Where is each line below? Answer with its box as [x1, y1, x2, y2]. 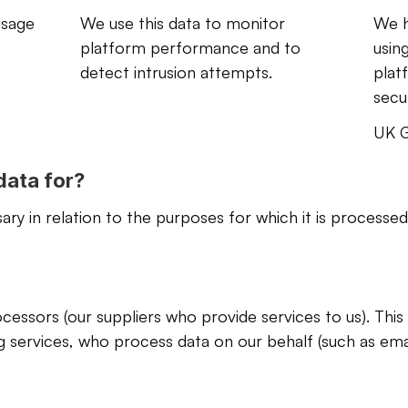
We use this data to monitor [80, 13, 286, 33]
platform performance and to [80, 37, 301, 57]
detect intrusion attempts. [80, 62, 273, 82]
